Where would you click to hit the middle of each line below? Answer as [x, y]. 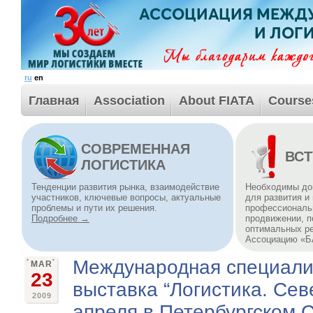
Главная [54, 101]
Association [129, 101]
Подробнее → [60, 218]
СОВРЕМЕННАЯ [136, 149]
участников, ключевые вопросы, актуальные [126, 197]
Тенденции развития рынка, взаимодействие [125, 187]
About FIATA [217, 101]
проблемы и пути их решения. [94, 208]
